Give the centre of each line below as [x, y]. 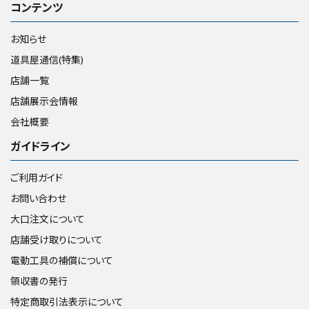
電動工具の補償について [62, 261]
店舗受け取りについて [57, 240]
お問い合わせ [38, 199]
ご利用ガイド [37, 178]
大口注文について [48, 219]
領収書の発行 [39, 281]
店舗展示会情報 [44, 101]
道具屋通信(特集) [47, 60]
